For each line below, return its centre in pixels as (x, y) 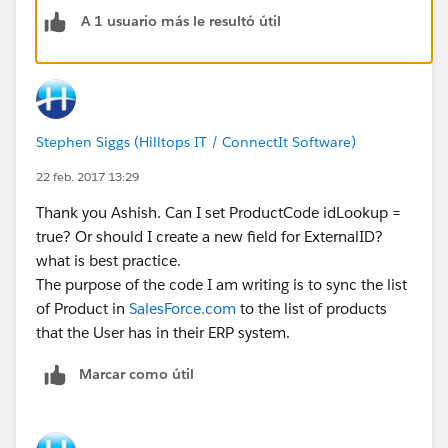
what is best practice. (108, 260)
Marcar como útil (136, 373)
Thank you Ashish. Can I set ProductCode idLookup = (218, 212)
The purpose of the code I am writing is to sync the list (221, 284)
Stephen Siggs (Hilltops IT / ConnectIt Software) (196, 141)
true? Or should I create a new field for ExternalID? (209, 236)
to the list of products (311, 308)
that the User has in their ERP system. (163, 332)
